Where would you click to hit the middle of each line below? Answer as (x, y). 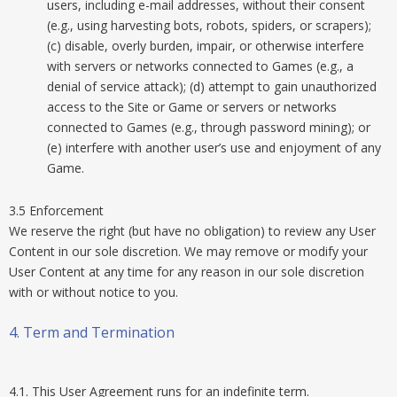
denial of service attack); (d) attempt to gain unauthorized (212, 86)
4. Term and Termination (92, 332)
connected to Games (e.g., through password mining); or (209, 127)
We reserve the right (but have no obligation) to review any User (192, 231)
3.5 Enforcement (56, 210)
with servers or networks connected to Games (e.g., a (200, 66)
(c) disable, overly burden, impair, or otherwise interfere (206, 46)
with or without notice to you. (93, 292)
